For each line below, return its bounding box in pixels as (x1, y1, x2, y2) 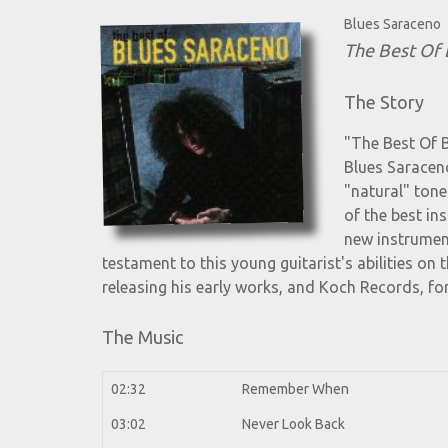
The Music (102, 327, 183, 348)
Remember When (242, 381, 349, 398)
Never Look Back (242, 416, 345, 433)
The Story (344, 92, 424, 113)
